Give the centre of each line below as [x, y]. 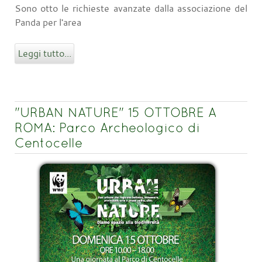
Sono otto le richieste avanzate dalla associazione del [131, 8]
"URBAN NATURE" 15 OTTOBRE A [116, 112]
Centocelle [49, 142]
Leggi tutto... [44, 53]
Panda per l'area [48, 22]
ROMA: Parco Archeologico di [107, 127]
